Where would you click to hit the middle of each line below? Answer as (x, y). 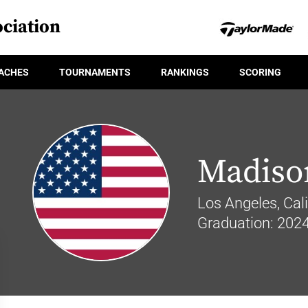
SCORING (260, 72)
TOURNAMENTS (95, 72)
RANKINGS (185, 72)
